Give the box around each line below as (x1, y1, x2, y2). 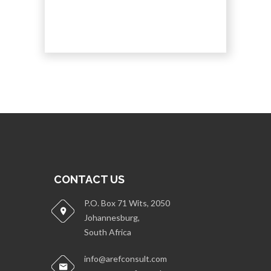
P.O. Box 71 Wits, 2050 (84, 198, 170, 209)
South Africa (84, 227, 131, 238)
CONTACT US (54, 173, 125, 186)
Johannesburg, (84, 212, 140, 223)
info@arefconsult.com (84, 253, 167, 264)
